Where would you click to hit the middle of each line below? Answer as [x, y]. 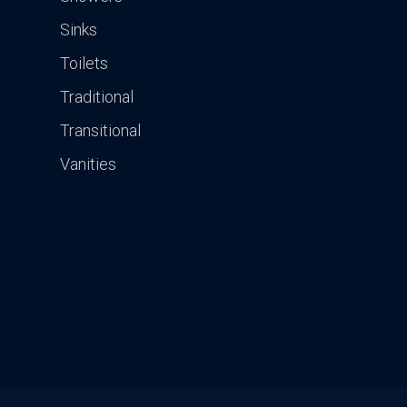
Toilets [84, 64]
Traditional [97, 97]
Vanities [88, 164]
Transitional [100, 131]
